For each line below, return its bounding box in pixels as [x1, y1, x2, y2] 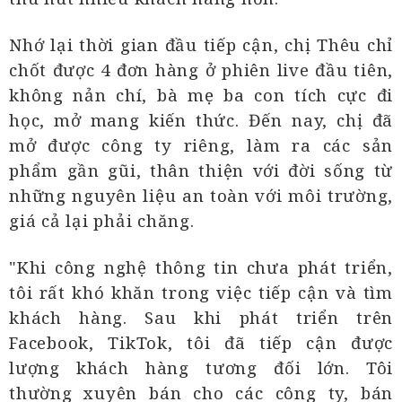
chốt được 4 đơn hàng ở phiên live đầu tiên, [9, 58, 393, 82]
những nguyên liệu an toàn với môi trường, [9, 184, 393, 207]
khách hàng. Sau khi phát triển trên [9, 306, 393, 329]
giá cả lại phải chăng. [9, 209, 195, 232]
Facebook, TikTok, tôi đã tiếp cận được [9, 331, 393, 354]
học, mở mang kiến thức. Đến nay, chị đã [9, 109, 393, 132]
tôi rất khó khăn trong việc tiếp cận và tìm [9, 281, 393, 304]
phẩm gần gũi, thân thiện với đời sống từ [9, 159, 393, 182]
